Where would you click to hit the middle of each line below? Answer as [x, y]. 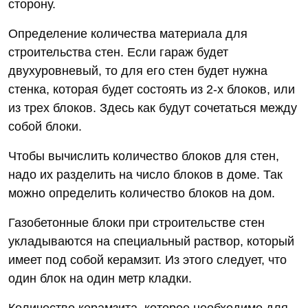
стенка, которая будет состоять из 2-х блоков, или [152, 89]
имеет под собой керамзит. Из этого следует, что [147, 260]
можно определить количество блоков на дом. [142, 193]
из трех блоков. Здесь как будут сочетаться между [153, 108]
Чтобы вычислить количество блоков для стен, [144, 156]
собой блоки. [45, 126]
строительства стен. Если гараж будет [118, 52]
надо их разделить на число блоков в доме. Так [145, 175]
